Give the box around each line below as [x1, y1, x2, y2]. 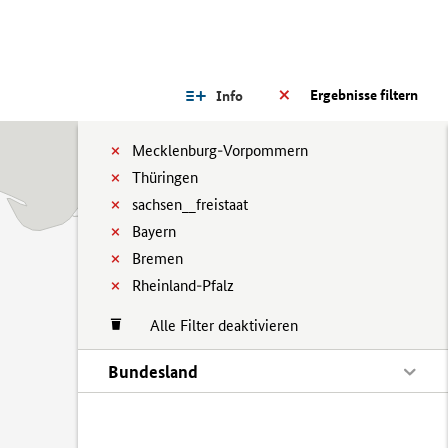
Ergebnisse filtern [310, 86, 418, 104]
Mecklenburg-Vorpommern [132, 141, 308, 160]
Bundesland [108, 361, 198, 382]
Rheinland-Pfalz [132, 276, 234, 295]
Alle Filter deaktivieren [130, 316, 298, 335]
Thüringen [132, 168, 198, 187]
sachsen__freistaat [132, 195, 248, 214]
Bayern [132, 222, 176, 241]
